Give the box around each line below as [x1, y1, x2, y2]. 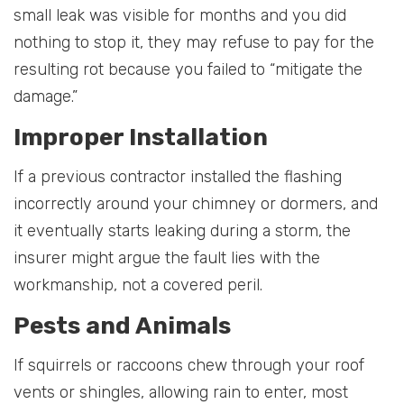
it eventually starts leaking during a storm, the [14, 220, 351, 241]
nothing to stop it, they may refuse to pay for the [14, 32, 374, 52]
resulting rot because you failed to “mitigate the [14, 59, 363, 79]
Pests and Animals [14, 311, 231, 340]
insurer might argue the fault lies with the [14, 247, 320, 268]
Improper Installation [14, 123, 268, 151]
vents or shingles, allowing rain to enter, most [14, 381, 348, 402]
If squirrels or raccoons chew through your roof [14, 354, 364, 375]
